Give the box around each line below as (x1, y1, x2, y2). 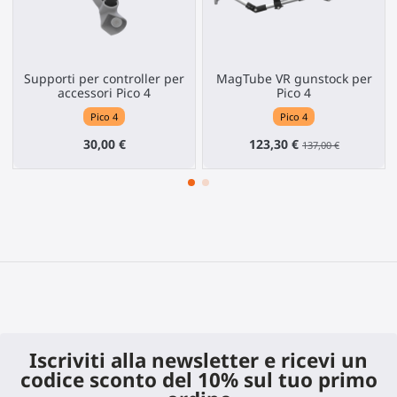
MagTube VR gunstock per (215, 69, 372, 87)
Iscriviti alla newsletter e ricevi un (29, 346, 368, 374)
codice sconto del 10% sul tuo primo (19, 365, 378, 393)
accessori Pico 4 (58, 83, 151, 101)
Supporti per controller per (24, 69, 184, 87)
